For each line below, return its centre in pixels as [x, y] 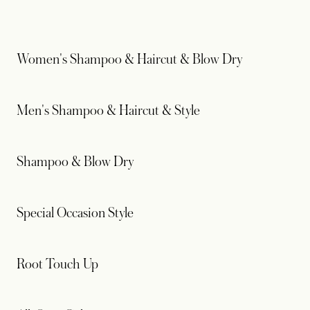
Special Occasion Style [75, 213]
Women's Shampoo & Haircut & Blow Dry [129, 60]
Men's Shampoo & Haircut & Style [108, 111]
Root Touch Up [57, 264]
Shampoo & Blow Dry [75, 162]
